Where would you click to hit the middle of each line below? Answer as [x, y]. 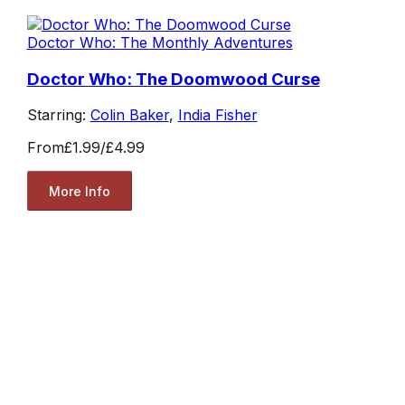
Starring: [58, 115]
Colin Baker [129, 115]
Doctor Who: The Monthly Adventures [160, 42]
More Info [79, 191]
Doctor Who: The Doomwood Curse [173, 79]
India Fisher [217, 115]
